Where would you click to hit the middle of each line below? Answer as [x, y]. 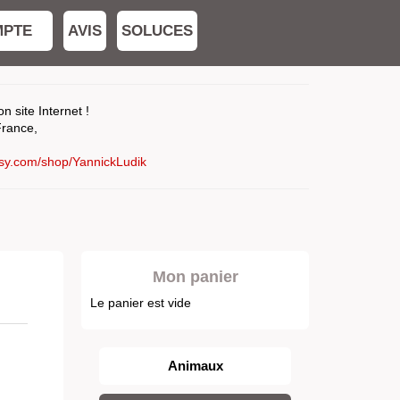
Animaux [195, 366]
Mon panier [195, 277]
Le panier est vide [141, 303]
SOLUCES [157, 31]
